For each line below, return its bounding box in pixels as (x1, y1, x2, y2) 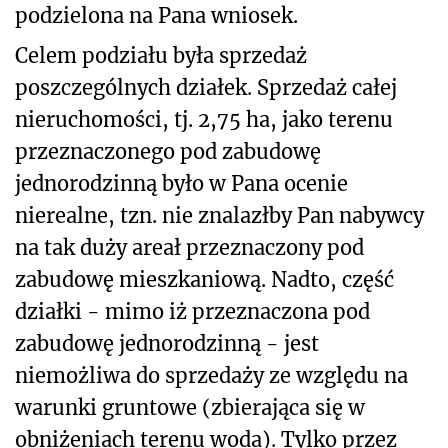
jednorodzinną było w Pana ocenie (15, 170, 348, 196)
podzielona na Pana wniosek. (15, 2, 298, 28)
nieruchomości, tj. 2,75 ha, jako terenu (15, 106, 393, 132)
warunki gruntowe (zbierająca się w (15, 394, 365, 420)
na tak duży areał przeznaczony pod (15, 234, 364, 260)
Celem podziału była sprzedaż (15, 42, 307, 68)
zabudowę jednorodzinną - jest (15, 330, 319, 356)
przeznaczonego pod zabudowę (15, 138, 321, 164)
